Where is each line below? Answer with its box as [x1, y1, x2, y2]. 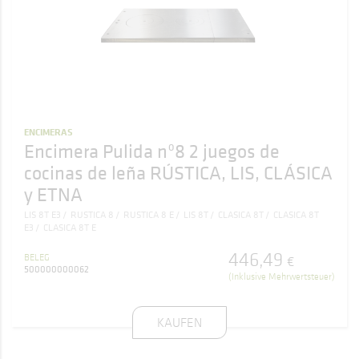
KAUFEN [157, 314, 202, 330]
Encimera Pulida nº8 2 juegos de [24, 138, 280, 163]
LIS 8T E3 [24, 208, 61, 221]
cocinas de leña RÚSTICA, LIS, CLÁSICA [24, 159, 333, 185]
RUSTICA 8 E [123, 208, 174, 221]
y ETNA [24, 181, 83, 207]
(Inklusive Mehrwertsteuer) [228, 269, 335, 282]
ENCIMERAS [24, 125, 73, 139]
